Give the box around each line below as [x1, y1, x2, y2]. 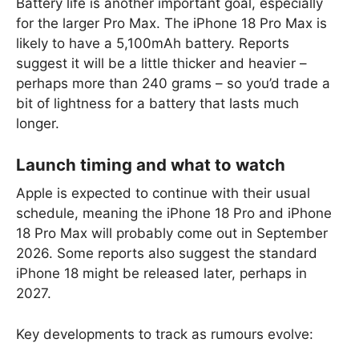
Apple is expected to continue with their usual [16, 185, 310, 202]
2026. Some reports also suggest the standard [16, 245, 317, 262]
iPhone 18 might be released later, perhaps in [16, 265, 307, 282]
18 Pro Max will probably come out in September [16, 225, 328, 242]
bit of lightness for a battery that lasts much [16, 95, 299, 111]
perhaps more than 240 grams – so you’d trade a [16, 75, 330, 91]
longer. [16, 115, 59, 131]
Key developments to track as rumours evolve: [16, 325, 313, 342]
